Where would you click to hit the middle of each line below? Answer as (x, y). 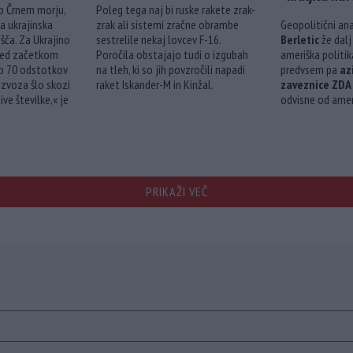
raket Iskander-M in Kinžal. (155, 85)
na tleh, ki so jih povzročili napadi (171, 70)
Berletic (300, 40)
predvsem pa (310, 70)
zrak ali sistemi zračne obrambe (167, 25)
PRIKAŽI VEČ (176, 192)
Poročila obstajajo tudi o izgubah (172, 55)
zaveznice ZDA (316, 85)
